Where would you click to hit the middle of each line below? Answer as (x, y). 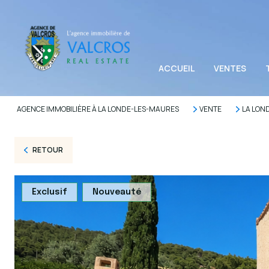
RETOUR (47, 150)
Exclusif (50, 192)
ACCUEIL (177, 68)
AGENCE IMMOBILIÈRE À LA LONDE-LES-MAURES (98, 109)
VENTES (230, 68)
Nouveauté (117, 192)
